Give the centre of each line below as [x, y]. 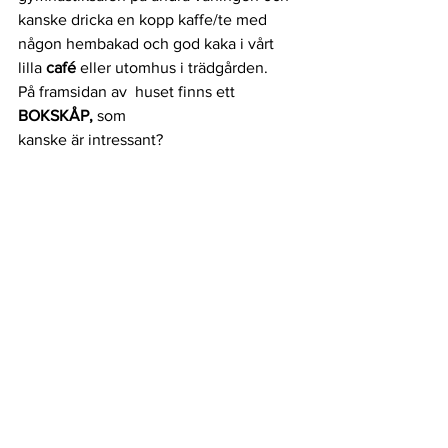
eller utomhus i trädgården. [174, 67]
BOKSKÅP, [57, 115]
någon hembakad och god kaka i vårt [148, 43]
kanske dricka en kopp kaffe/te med [144, 19]
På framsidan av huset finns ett [128, 91]
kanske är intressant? [90, 139]
